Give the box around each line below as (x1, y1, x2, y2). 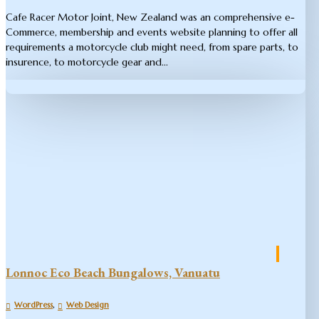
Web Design (66, 300, 109, 310)
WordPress (14, 300, 53, 310)
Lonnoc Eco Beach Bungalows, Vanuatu (6, 264, 220, 281)
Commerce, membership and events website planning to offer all (6, 26, 298, 39)
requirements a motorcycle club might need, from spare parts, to (6, 41, 298, 54)
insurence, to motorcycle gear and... (6, 56, 168, 69)
